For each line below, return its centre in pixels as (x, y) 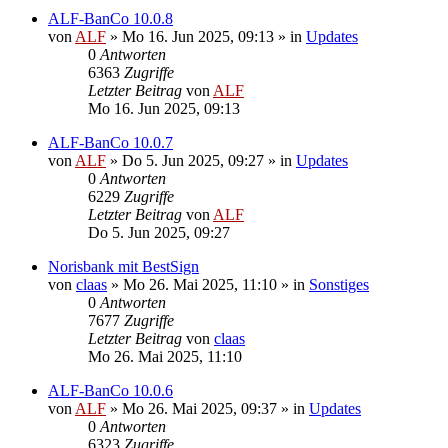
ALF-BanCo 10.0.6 (110, 390)
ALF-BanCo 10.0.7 (110, 142)
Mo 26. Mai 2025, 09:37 (199, 408)
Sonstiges (339, 284)
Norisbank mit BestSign (123, 266)
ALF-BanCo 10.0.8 (110, 18)
